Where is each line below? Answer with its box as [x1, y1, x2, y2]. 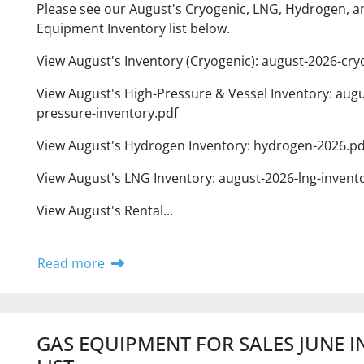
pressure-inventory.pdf [36, 104, 178, 122]
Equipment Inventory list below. [36, 19, 230, 37]
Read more [37, 254, 105, 272]
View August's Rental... [36, 201, 173, 219]
